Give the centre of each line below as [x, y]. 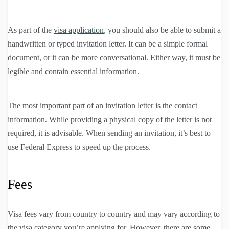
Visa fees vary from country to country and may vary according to [114, 214]
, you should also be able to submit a [162, 30]
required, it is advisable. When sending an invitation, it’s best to [109, 133]
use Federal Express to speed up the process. [79, 147]
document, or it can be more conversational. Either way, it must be [114, 57]
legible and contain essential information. [73, 71]
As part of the [31, 30]
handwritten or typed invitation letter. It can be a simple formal [108, 43]
